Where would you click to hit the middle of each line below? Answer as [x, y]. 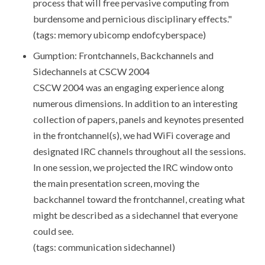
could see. [53, 231]
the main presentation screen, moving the [116, 183]
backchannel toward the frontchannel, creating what [139, 199]
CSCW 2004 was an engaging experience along [128, 88]
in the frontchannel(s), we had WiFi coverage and [131, 135]
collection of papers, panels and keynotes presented [138, 119]
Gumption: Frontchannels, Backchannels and [123, 56]
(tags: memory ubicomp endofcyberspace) [119, 35]
